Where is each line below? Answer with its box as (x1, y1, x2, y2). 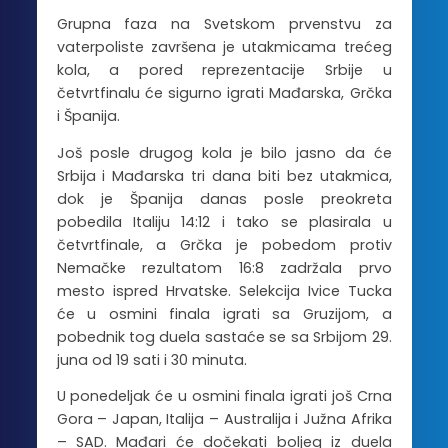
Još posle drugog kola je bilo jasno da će (56, 142, 392, 163)
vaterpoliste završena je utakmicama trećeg (56, 37, 392, 58)
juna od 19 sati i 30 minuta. (56, 349, 247, 370)
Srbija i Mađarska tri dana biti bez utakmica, (56, 165, 392, 186)
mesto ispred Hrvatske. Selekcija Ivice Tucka (56, 280, 392, 301)
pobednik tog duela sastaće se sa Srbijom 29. (56, 326, 392, 347)
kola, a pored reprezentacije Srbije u (56, 60, 392, 81)
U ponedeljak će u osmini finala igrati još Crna (56, 386, 392, 407)
